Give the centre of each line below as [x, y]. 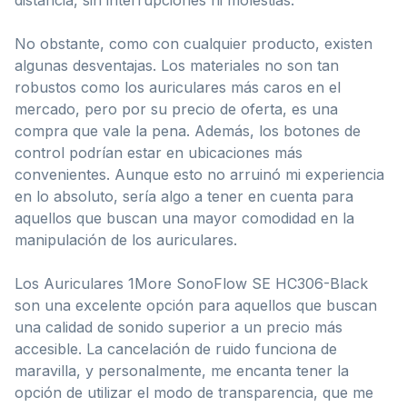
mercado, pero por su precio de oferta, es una [176, 109]
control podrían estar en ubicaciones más [159, 152]
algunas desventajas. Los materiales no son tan [177, 65]
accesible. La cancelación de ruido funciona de [176, 348]
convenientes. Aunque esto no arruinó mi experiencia [199, 174]
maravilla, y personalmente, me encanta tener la [182, 370]
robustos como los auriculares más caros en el [178, 87]
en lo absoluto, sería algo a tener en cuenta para [184, 196]
